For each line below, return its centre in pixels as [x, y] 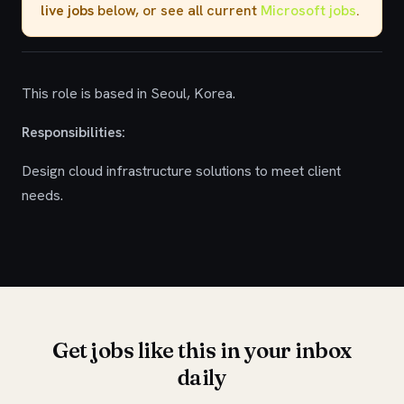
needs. [42, 195]
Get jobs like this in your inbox [202, 350]
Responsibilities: [73, 132]
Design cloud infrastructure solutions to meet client [181, 171]
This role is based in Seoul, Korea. [129, 93]
